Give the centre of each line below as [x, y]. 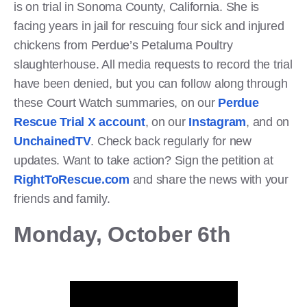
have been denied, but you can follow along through [151, 83]
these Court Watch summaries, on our [116, 102]
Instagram [217, 122]
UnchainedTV [52, 141]
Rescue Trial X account [79, 122]
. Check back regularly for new [171, 141]
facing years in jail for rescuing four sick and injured [149, 26]
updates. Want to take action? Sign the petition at [144, 160]
